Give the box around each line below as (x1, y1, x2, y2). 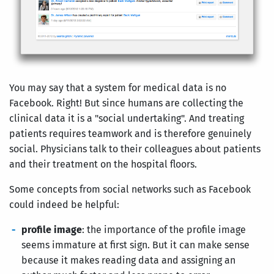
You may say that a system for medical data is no (9, 81, 226, 94)
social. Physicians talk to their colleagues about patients (9, 143, 261, 155)
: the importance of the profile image (82, 223, 246, 235)
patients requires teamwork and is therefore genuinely (9, 127, 251, 139)
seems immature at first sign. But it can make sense (21, 239, 250, 251)
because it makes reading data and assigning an (21, 254, 235, 266)
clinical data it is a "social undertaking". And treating (9, 112, 244, 124)
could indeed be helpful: (9, 198, 119, 210)
